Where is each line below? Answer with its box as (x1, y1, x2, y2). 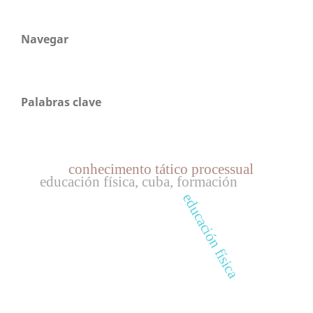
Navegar (21, 31, 68, 47)
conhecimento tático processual (68, 160, 254, 177)
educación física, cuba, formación (40, 173, 238, 191)
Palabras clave (21, 94, 101, 110)
